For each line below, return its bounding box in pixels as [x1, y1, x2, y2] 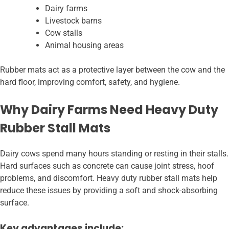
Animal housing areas [45, 40, 124, 51]
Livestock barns [45, 16, 102, 26]
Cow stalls [45, 28, 82, 38]
